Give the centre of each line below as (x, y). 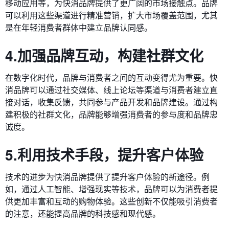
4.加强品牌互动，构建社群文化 (104, 55)
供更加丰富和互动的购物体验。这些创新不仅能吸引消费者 (111, 201)
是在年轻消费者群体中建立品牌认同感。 (79, 27)
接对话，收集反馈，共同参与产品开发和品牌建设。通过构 (111, 102)
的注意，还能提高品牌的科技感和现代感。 (83, 213)
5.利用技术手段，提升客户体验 (104, 154)
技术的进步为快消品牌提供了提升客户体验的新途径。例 (107, 176)
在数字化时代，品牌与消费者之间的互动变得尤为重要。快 (111, 77)
